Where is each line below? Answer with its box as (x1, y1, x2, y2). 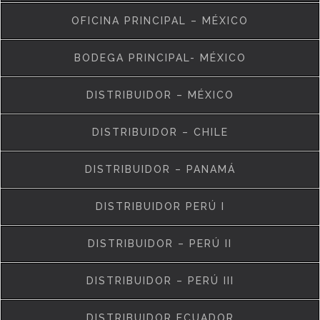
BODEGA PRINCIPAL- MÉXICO (74, 52, 246, 64)
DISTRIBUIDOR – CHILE (91, 126, 229, 138)
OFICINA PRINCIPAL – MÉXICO (71, 15, 249, 26)
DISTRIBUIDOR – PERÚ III (86, 275, 234, 286)
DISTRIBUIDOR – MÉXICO (86, 89, 234, 101)
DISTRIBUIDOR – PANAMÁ (84, 164, 236, 175)
